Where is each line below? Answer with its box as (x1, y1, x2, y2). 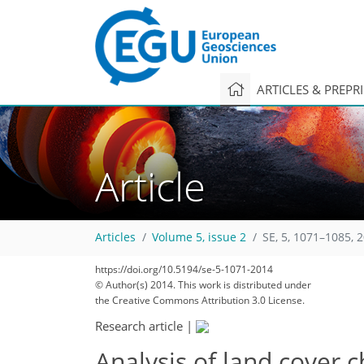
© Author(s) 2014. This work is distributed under (95, 278, 311, 292)
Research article (95, 317, 183, 334)
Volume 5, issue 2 (152, 230, 246, 245)
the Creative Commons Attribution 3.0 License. (95, 293, 305, 307)
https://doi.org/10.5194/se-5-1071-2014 (95, 262, 273, 276)
